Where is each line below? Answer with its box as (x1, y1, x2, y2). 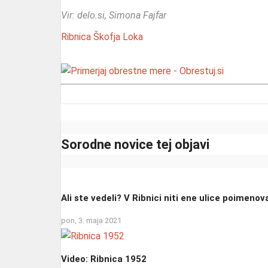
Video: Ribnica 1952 (61, 253, 147, 264)
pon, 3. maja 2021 (61, 216, 121, 226)
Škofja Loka (93, 31, 143, 42)
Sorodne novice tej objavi (61, 136, 209, 152)
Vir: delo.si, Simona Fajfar (61, 9, 166, 21)
